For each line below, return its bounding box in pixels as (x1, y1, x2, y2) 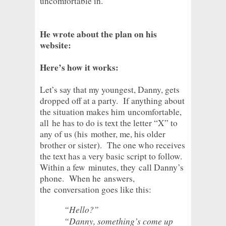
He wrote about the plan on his (40, 27, 157, 40)
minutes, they (88, 161, 136, 173)
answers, (104, 172, 135, 184)
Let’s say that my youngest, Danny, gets (40, 83, 180, 95)
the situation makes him (40, 105, 128, 118)
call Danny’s (136, 161, 184, 173)
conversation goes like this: (51, 183, 151, 195)
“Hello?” (64, 203, 99, 215)
